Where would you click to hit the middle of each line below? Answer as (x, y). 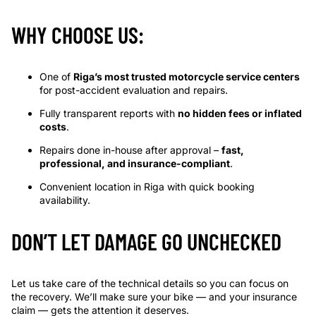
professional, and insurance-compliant (135, 163)
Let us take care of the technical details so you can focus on (150, 283)
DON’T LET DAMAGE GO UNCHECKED (146, 241)
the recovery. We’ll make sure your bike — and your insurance (154, 297)
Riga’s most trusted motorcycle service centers (187, 77)
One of (56, 77)
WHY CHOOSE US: (78, 35)
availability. (65, 200)
